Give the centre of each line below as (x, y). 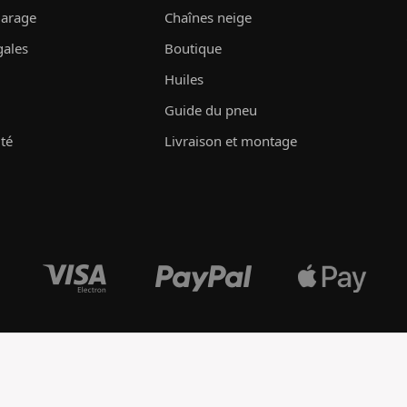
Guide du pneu (210, 110)
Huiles (184, 79)
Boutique (193, 48)
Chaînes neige (208, 17)
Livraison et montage (230, 141)
